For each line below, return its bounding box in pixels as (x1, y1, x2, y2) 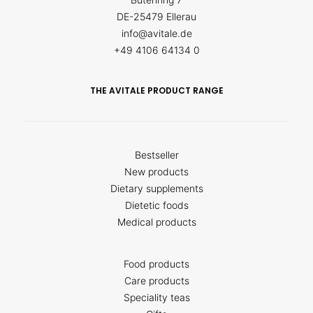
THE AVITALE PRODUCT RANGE (89, 85, 224, 96)
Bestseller (134, 149, 179, 161)
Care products (124, 275, 189, 286)
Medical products (117, 216, 196, 228)
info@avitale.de (121, 27, 192, 39)
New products (124, 166, 189, 177)
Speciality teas (123, 291, 190, 303)
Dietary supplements (110, 182, 203, 194)
